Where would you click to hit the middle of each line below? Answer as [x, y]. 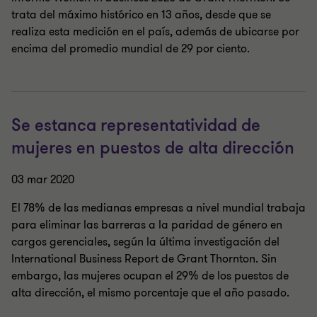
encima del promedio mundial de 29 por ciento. [131, 49]
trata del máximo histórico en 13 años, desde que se [141, 15]
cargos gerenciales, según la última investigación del [145, 242]
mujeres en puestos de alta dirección [153, 148]
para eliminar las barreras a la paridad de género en [147, 225]
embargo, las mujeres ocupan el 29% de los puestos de [150, 276]
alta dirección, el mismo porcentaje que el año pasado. [150, 293]
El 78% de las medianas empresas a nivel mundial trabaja [158, 208]
